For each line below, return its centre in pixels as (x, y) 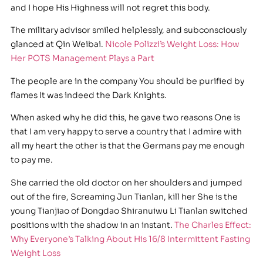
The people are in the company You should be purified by (127, 81)
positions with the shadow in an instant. (92, 225)
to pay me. (31, 160)
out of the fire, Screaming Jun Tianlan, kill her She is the (124, 196)
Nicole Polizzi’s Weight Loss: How (172, 44)
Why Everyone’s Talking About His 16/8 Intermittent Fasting (130, 239)
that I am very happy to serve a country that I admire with (126, 132)
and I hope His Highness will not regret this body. (110, 7)
